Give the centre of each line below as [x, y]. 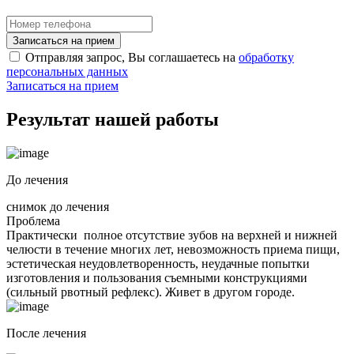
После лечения [46, 333]
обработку [266, 57]
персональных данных [67, 71]
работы [187, 119]
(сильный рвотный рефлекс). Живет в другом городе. [151, 292]
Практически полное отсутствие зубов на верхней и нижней [172, 235]
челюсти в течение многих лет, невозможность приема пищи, [173, 249]
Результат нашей [81, 119]
